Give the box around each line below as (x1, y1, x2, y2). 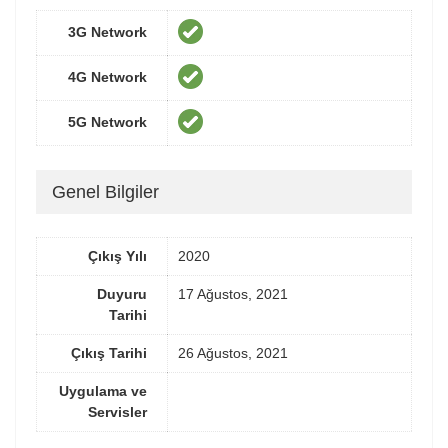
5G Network (68, 114, 147, 131)
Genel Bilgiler (52, 182, 159, 203)
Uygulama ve (59, 383, 147, 400)
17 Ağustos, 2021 (178, 286, 288, 303)
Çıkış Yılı (88, 248, 147, 265)
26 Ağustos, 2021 (178, 345, 288, 362)
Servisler (88, 404, 147, 421)
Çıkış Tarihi (71, 345, 147, 362)
